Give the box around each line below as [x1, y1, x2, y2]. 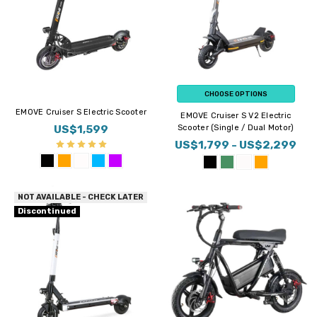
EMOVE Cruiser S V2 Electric [180, 110, 292, 120]
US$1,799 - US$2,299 [175, 137, 297, 151]
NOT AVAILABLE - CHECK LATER [18, 192, 144, 202]
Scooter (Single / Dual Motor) [178, 122, 294, 132]
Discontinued [18, 207, 77, 217]
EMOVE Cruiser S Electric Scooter [16, 107, 147, 117]
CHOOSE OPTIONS [204, 89, 267, 98]
